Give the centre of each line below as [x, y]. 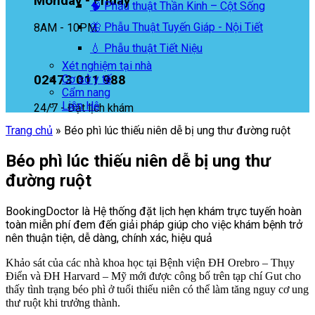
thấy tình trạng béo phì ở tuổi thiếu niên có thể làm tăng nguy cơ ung [157, 289]
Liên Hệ [81, 106]
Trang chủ [29, 130]
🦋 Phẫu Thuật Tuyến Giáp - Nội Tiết [176, 27]
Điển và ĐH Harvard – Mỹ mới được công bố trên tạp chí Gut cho [153, 276]
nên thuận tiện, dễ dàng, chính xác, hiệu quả [109, 238]
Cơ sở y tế [86, 79]
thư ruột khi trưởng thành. [63, 302]
